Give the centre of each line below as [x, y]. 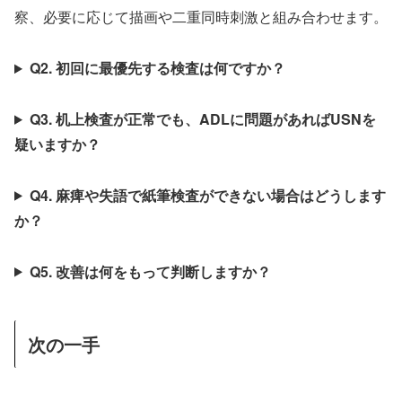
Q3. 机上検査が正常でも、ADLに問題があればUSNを [202, 118]
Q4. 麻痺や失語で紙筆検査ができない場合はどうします [207, 195]
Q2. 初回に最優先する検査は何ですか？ [157, 68]
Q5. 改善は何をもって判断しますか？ [150, 271]
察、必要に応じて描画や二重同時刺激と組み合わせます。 [201, 17]
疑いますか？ [57, 144]
